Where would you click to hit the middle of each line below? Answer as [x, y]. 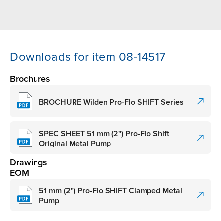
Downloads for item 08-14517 [88, 57]
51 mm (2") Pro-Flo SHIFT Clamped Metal [110, 191]
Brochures [30, 79]
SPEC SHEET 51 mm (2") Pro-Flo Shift [104, 133]
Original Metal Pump [75, 143]
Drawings [29, 163]
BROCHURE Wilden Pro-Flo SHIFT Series [111, 102]
